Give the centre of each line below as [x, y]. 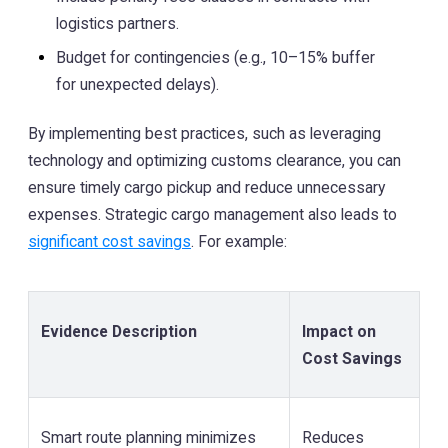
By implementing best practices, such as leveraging [204, 133]
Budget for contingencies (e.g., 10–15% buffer [215, 57]
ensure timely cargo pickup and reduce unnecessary [206, 187]
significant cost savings [109, 241]
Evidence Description [119, 331]
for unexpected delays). [137, 84]
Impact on [339, 331]
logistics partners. [117, 23]
